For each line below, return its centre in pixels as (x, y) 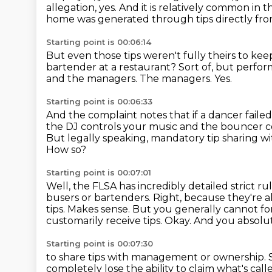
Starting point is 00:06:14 (99, 42)
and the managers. (93, 79)
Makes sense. (100, 209)
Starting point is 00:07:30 (100, 243)
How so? (66, 150)
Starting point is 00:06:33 (99, 101)
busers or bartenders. (100, 198)
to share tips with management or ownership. (157, 257)
